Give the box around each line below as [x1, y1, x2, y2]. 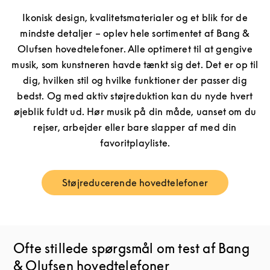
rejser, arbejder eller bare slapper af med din [33, 121, 237, 134]
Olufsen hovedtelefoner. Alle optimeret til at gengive [17, 43, 253, 55]
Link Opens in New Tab [134, 181, 237, 193]
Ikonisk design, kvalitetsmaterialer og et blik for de [22, 11, 248, 24]
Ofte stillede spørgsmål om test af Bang [13, 240, 250, 257]
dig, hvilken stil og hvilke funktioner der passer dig [23, 74, 247, 87]
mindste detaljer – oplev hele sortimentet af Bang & [20, 27, 250, 40]
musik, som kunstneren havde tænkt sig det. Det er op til [11, 58, 259, 71]
